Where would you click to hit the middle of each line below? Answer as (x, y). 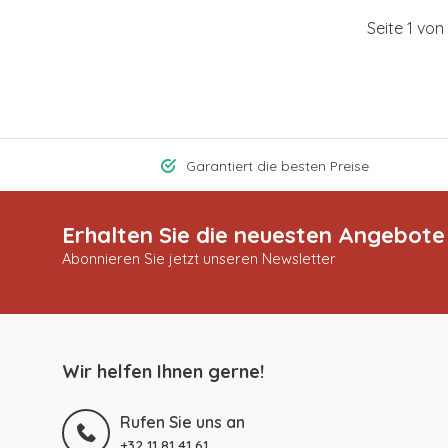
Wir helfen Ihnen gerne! (163, 372)
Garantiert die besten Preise (278, 166)
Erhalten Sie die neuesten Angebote (253, 235)
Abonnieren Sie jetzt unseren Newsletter (199, 259)
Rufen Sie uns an (182, 422)
